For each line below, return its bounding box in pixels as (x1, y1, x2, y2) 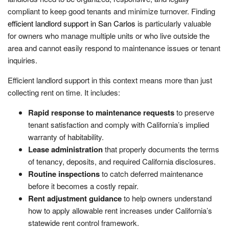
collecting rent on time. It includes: (8, 86, 120, 98)
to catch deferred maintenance (100, 168, 203, 179)
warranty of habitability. (28, 131, 104, 142)
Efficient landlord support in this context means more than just (8, 74, 212, 85)
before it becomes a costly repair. (28, 180, 139, 191)
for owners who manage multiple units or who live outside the (8, 30, 210, 41)
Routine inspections (28, 168, 100, 179)
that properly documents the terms (103, 143, 219, 154)
